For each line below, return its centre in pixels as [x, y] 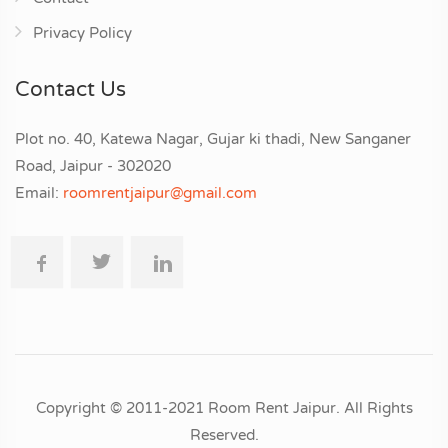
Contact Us [70, 89]
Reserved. [224, 434]
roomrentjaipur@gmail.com [160, 193]
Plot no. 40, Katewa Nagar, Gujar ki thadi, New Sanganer [213, 139]
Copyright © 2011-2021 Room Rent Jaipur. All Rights [224, 407]
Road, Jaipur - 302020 [93, 166]
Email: [39, 193]
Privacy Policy [82, 33]
